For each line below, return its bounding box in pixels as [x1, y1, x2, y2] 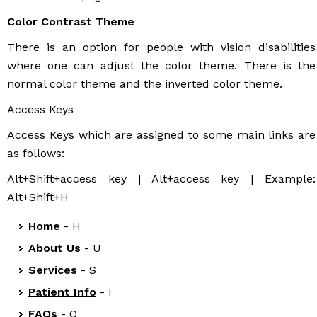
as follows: [7, 146, 64, 160]
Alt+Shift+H [7, 190, 69, 204]
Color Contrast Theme [7, 14, 134, 28]
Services [28, 263, 77, 277]
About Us [28, 241, 81, 255]
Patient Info [28, 284, 96, 299]
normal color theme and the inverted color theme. [7, 76, 282, 91]
